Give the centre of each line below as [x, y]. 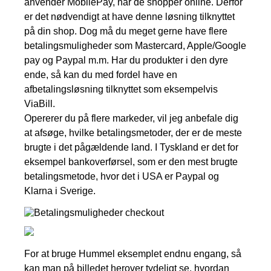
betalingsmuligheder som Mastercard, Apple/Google [135, 45]
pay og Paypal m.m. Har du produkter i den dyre [126, 60]
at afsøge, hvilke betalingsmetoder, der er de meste [133, 132]
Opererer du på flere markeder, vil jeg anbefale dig [131, 118]
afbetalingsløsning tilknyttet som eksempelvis [121, 89]
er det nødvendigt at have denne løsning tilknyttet [129, 16]
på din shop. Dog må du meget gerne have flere [126, 31]
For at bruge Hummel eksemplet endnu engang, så [133, 253]
